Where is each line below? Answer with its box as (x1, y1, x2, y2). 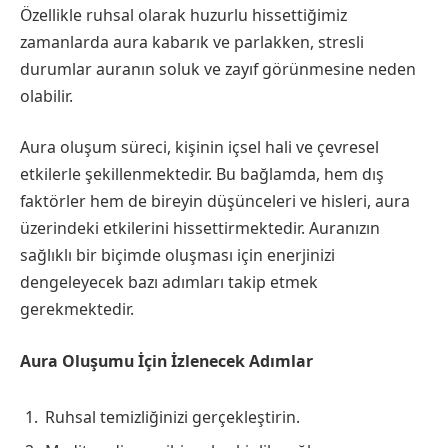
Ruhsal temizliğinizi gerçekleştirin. (45, 405, 300, 428)
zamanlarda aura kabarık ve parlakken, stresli (20, 30, 364, 53)
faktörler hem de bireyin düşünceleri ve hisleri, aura (20, 190, 410, 213)
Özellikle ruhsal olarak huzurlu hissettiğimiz (20, 3, 347, 26)
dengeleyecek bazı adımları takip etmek (20, 271, 318, 294)
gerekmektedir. (20, 298, 134, 321)
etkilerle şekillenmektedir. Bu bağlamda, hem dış (20, 163, 384, 186)
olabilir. (20, 84, 73, 107)
